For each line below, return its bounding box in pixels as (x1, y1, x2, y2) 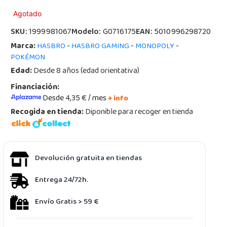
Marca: (11, 39, 36, 55)
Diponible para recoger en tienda (84, 104, 194, 121)
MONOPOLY (135, 39, 175, 54)
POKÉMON (11, 50, 46, 65)
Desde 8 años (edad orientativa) (32, 63, 140, 80)
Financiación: (11, 80, 60, 96)
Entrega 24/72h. (35, 172, 89, 188)
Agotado (13, 9, 42, 18)
